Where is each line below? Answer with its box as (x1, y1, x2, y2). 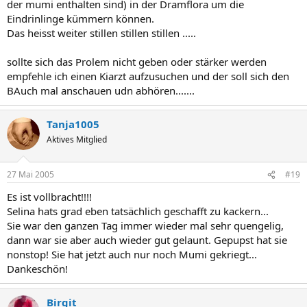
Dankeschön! (7, 262, 68, 275)
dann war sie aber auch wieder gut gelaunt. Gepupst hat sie (7, 233, 287, 247)
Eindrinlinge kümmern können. (7, 11, 154, 25)
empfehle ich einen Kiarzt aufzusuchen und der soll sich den (7, 69, 289, 83)
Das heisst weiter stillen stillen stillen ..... (7, 25, 196, 40)
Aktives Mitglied (47, 133, 107, 145)
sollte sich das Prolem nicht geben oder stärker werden (7, 54, 267, 69)
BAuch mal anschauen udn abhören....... (7, 83, 195, 97)
